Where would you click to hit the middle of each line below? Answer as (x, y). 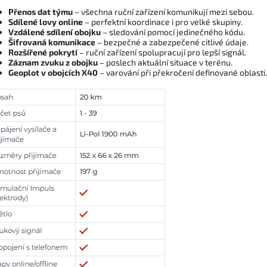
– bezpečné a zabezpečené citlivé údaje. (174, 42)
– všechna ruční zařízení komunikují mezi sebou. (164, 12)
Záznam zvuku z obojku (53, 63)
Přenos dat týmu (41, 12)
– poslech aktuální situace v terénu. (166, 63)
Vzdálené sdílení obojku (55, 32)
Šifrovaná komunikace (52, 42)
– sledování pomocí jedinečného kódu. (174, 32)
